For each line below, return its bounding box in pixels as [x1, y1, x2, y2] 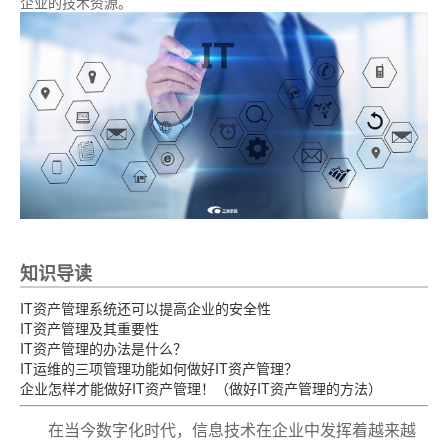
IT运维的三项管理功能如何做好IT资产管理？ [20, 357, 298, 378]
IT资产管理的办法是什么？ [20, 337, 187, 358]
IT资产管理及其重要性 [20, 317, 159, 338]
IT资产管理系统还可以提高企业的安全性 [20, 297, 271, 318]
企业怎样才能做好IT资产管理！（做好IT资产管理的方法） [20, 377, 382, 398]
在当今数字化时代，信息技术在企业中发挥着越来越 [48, 417, 416, 441]
